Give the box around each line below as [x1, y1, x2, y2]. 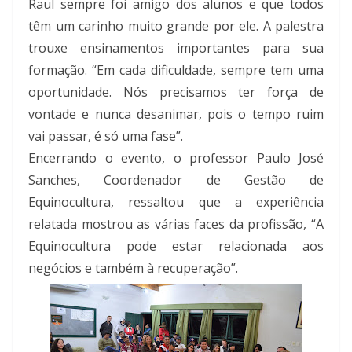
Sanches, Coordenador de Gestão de [28, 170, 324, 189]
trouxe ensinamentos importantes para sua [28, 38, 324, 57]
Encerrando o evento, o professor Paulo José [28, 148, 324, 167]
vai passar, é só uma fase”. [28, 126, 183, 145]
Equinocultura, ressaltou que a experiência [28, 192, 324, 211]
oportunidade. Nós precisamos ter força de [28, 82, 324, 101]
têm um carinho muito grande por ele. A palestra [28, 16, 324, 35]
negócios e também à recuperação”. [28, 258, 238, 277]
